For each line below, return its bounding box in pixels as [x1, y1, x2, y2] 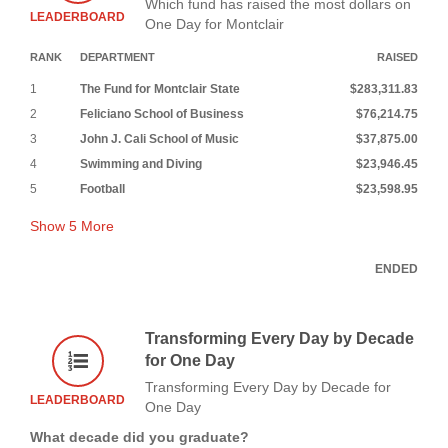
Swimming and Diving [80, 156, 202, 171]
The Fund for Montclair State [80, 81, 240, 96]
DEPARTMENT [80, 50, 155, 63]
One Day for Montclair [145, 15, 284, 32]
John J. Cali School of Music [80, 131, 239, 146]
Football [80, 181, 125, 196]
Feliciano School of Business [80, 106, 244, 121]
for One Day [145, 351, 235, 369]
